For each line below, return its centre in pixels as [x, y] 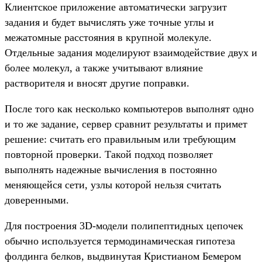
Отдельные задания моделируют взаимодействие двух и [131, 53]
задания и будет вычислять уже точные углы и [109, 23]
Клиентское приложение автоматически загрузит [116, 7]
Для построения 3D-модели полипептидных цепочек [124, 226]
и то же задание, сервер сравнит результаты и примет [126, 124]
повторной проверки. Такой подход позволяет [109, 155]
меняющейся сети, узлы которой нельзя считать [113, 185]
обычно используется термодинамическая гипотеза [120, 241]
